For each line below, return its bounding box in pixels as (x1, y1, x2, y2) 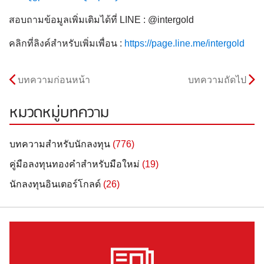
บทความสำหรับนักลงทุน (9, 139, 110, 149)
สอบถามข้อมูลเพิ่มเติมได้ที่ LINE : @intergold (9, 15, 201, 25)
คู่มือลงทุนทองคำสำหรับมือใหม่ (9, 159, 140, 169)
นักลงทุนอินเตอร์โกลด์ (9, 179, 101, 189)
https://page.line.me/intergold (124, 38, 245, 48)
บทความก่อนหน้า (18, 74, 90, 85)
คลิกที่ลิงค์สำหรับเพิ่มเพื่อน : (9, 38, 122, 48)
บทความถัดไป (188, 74, 246, 85)
